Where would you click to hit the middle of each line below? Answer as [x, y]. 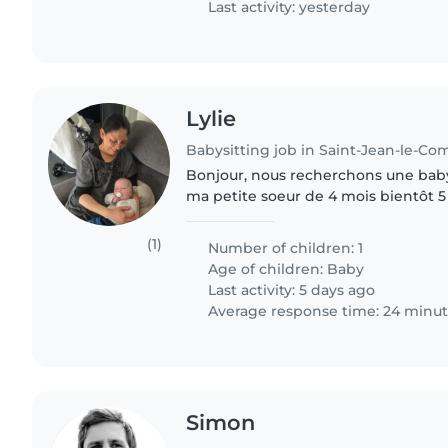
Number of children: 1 [284, 248]
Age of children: [266, 269]
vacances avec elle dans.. [275, 238]
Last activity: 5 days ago [290, 290]
